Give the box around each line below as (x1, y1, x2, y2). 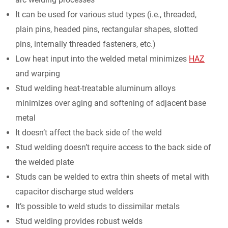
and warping (15, 69, 60, 79)
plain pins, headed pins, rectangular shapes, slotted (15, 24, 198, 35)
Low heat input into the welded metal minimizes (15, 54, 189, 64)
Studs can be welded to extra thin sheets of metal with (15, 172, 209, 182)
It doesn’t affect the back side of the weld (15, 128, 162, 138)
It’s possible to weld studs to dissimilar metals (15, 202, 180, 212)
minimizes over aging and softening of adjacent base (15, 98, 206, 108)
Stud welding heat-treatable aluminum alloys (15, 83, 176, 94)
